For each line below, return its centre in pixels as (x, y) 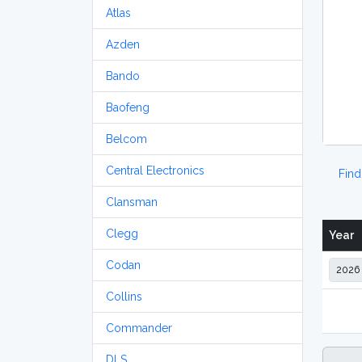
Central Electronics (155, 170)
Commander (139, 328)
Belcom (126, 139)
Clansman (132, 202)
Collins (124, 297)
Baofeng (128, 107)
